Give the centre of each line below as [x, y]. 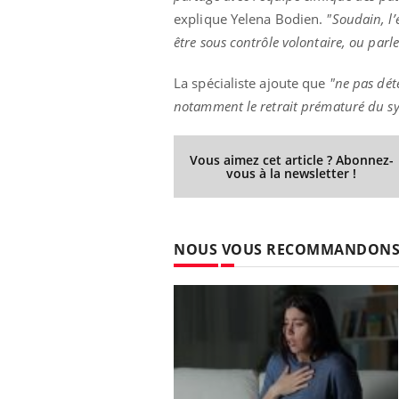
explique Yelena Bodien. [250, 19]
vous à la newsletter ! [292, 174]
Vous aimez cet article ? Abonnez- [291, 160]
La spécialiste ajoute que [252, 83]
